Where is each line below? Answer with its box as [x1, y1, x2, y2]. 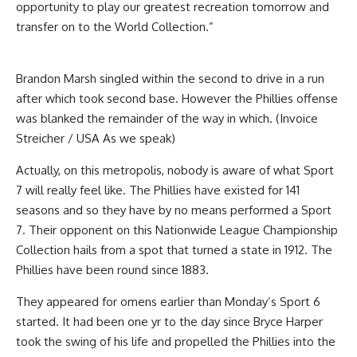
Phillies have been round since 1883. [16, 262, 209, 277]
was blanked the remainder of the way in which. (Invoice [16, 111, 318, 126]
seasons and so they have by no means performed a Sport [16, 202, 331, 218]
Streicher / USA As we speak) [16, 131, 175, 146]
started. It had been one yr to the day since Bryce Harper [16, 314, 323, 329]
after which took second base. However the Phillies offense [16, 91, 338, 106]
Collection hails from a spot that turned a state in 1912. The [16, 242, 332, 257]
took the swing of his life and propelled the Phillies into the [16, 334, 335, 349]
